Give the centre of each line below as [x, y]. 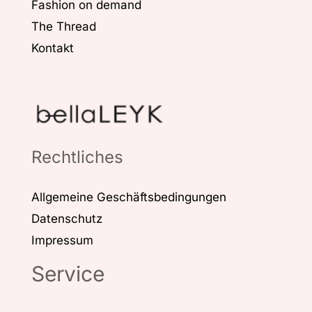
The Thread [64, 27]
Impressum [62, 240]
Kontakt [53, 48]
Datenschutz [67, 218]
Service [68, 273]
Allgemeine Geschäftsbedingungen [129, 197]
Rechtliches [77, 157]
